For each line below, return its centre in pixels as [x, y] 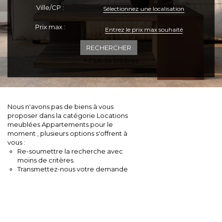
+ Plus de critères [111, 60]
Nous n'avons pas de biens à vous [60, 106]
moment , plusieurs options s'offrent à [67, 133]
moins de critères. [46, 160]
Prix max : [50, 27]
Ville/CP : [50, 7]
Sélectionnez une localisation [144, 9]
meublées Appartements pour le [60, 124]
